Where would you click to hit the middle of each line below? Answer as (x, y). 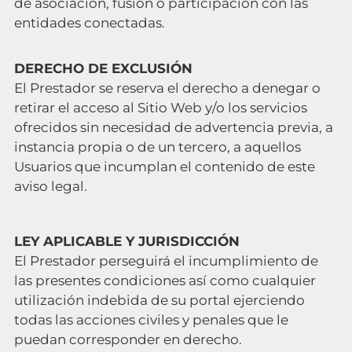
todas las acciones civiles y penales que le (151, 320)
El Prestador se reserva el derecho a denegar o (167, 88)
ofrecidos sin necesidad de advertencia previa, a (173, 127)
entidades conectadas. (89, 23)
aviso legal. (50, 186)
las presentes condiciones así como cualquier (165, 280)
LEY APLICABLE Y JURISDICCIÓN (126, 241)
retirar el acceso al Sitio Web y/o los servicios (160, 108)
